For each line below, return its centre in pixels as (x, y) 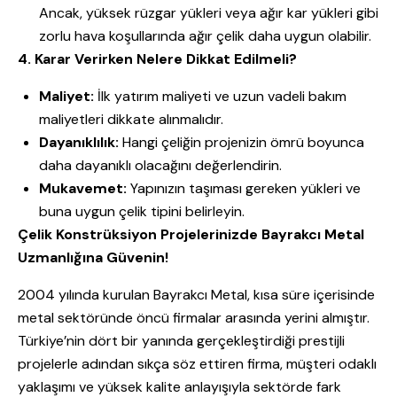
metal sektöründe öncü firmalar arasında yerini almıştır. (194, 318)
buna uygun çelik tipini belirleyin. (142, 212)
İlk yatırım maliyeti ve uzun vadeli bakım (220, 97)
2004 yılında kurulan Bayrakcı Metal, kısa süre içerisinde (196, 295)
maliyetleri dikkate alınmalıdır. (131, 120)
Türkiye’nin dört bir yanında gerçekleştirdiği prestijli (181, 341)
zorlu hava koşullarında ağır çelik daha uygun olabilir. (205, 36)
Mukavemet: (83, 189)
